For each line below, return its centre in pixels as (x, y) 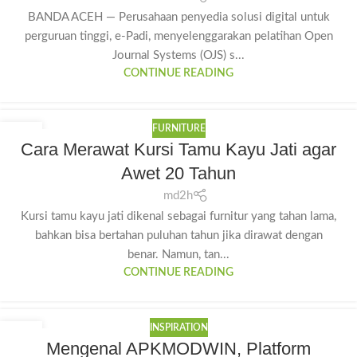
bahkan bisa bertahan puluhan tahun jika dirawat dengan (178, 236)
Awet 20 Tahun (178, 173)
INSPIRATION (178, 327)
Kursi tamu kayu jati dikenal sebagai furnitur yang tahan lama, (178, 217)
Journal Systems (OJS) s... (178, 55)
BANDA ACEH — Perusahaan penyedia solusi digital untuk (178, 17)
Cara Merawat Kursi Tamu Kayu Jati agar (178, 149)
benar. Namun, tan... (178, 255)
